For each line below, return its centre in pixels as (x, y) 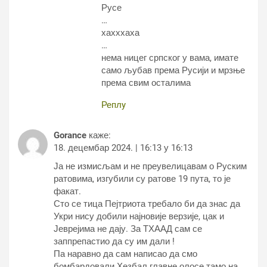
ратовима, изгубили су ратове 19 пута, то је (142, 179)
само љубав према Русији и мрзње (173, 70)
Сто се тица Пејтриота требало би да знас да (147, 204)
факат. (67, 191)
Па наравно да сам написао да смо (125, 254)
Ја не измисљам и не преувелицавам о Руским (150, 166)
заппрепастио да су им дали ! (114, 241)
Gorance (70, 135)
